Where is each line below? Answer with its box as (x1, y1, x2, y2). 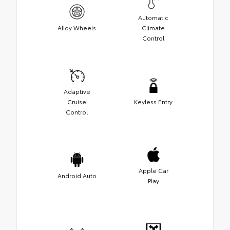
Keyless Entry (134, 97, 172, 106)
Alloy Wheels (57, 23, 96, 32)
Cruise (67, 97, 86, 106)
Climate (142, 23, 165, 32)
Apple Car (138, 166, 168, 175)
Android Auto (57, 171, 97, 180)
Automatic (138, 13, 168, 22)
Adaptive (63, 87, 90, 96)
